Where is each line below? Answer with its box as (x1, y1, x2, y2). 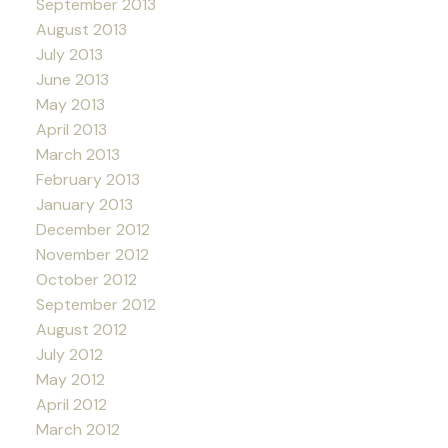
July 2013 (35, 43, 103, 65)
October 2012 (35, 268, 137, 290)
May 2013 (35, 93, 105, 115)
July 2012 (35, 343, 103, 365)
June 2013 (35, 68, 109, 90)
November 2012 (35, 243, 149, 265)
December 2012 (35, 218, 150, 240)
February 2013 (35, 168, 140, 190)
